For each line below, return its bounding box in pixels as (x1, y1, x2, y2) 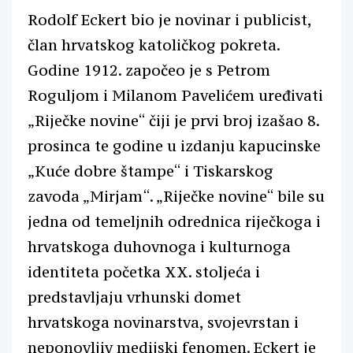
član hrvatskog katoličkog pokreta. (28, 35, 280, 54)
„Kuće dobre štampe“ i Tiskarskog (28, 161, 273, 180)
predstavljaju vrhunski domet (28, 287, 241, 307)
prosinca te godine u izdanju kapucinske (28, 136, 321, 155)
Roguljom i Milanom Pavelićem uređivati (28, 85, 323, 105)
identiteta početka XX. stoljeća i (28, 262, 260, 281)
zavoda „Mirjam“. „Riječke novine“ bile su (28, 186, 325, 206)
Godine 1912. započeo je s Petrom (28, 60, 270, 80)
